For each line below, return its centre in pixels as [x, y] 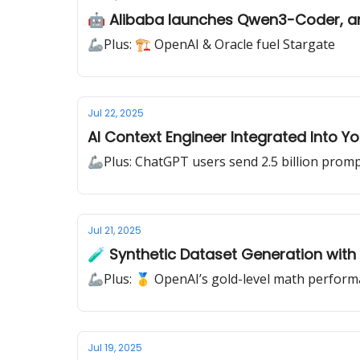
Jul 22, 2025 [116, 113]
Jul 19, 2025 [115, 348]
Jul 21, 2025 [115, 230]
